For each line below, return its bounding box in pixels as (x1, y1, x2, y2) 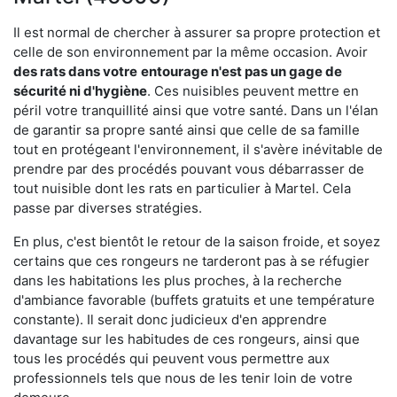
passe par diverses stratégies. (13, 198, 202, 216)
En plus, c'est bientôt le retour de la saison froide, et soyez (13, 232, 380, 250)
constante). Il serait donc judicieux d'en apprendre (13, 310, 327, 328)
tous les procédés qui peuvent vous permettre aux (13, 349, 330, 367)
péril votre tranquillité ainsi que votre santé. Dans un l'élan (13, 101, 378, 119)
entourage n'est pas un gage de (141, 62, 342, 80)
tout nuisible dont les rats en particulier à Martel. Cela (13, 179, 351, 197)
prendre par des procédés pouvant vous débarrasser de (13, 160, 364, 177)
